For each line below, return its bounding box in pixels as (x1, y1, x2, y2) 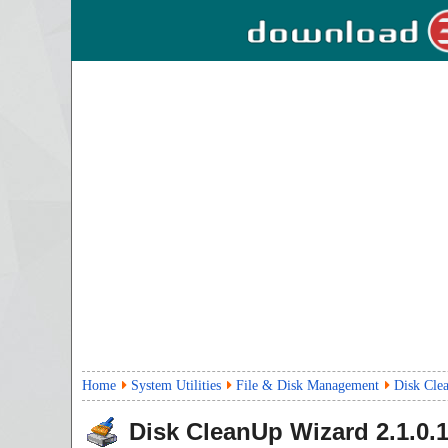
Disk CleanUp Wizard (129, 418, 369, 445)
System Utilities (131, 378, 221, 393)
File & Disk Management (236, 378, 379, 393)
